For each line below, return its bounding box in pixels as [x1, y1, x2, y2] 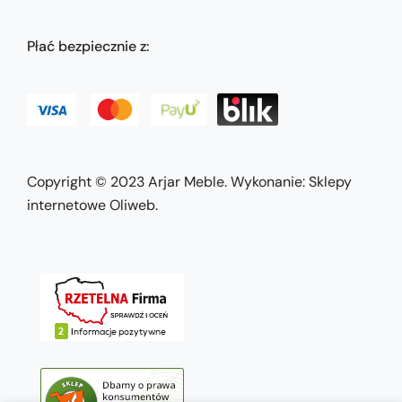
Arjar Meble [148, 171, 224, 191]
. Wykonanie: [224, 171, 309, 191]
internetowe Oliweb [27, 195, 155, 214]
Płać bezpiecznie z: [27, 37, 149, 57]
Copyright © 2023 [27, 171, 148, 191]
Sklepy [309, 171, 352, 191]
